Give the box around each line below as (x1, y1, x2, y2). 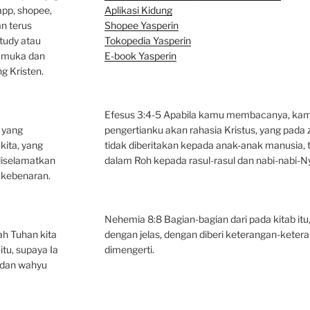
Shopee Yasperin (104, 19, 179, 31)
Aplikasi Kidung (104, 3, 172, 16)
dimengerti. (104, 243, 154, 255)
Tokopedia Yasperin (104, 34, 191, 46)
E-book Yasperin (104, 49, 176, 62)
